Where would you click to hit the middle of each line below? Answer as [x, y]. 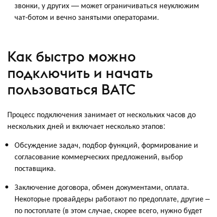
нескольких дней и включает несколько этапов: [86, 126]
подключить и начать [80, 73]
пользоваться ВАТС [71, 89]
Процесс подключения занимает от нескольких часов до [101, 114]
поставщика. [35, 168]
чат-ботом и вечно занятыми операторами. [87, 17]
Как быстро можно [72, 56]
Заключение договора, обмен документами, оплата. [102, 187]
